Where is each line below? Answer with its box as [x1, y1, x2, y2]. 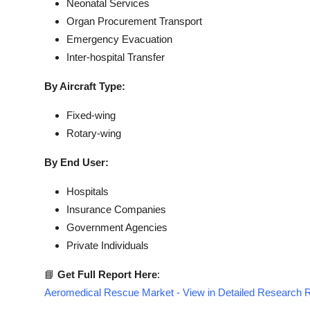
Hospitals [66, 185, 109, 197]
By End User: [44, 156, 109, 168]
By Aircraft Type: [44, 80, 125, 92]
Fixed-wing [66, 109, 116, 121]
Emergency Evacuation [66, 33, 172, 45]
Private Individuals [66, 239, 149, 251]
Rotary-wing [66, 127, 121, 139]
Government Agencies [66, 221, 167, 233]
